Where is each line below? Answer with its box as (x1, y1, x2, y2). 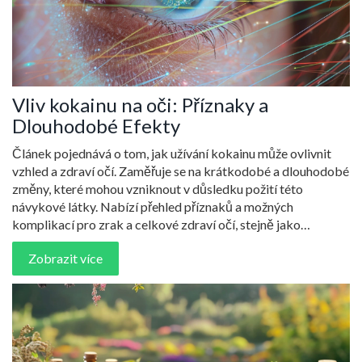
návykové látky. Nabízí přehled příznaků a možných (12, 198, 293, 214)
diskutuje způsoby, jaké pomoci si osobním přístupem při (12, 234, 323, 250)
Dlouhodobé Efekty (12, 113, 180, 137)
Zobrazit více (28, 250, 103, 266)
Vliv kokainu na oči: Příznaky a (12, 92, 268, 116)
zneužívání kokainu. (12, 251, 119, 267)
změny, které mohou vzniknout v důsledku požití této (12, 180, 303, 196)
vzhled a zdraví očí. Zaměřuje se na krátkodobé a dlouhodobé (12, 162, 349, 179)
